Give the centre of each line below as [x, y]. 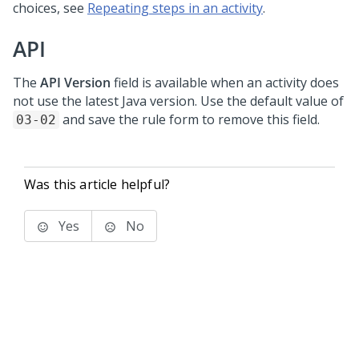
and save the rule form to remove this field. [190, 119]
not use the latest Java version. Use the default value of [178, 101]
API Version [75, 83]
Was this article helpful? [97, 184]
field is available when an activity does [225, 83]
